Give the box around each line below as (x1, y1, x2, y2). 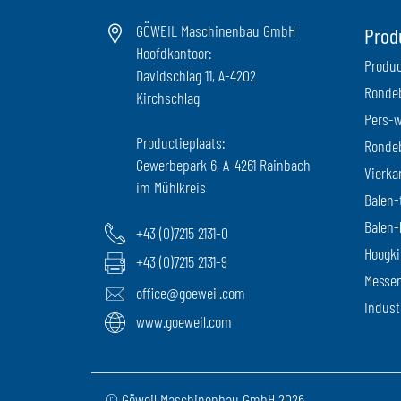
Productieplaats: (136, 132, 226, 153)
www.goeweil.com (136, 311, 233, 331)
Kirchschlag (136, 88, 200, 108)
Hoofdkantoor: (136, 43, 212, 64)
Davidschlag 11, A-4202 (136, 65, 257, 86)
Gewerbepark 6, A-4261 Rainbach (136, 155, 311, 175)
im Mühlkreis (136, 177, 207, 198)
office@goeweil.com (136, 282, 246, 303)
